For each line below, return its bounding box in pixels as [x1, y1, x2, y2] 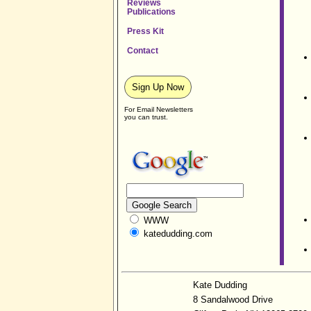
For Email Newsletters [124, 106, 193, 113]
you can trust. [124, 113, 168, 121]
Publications [127, 7, 176, 16]
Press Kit [127, 26, 165, 35]
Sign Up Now [131, 82, 184, 92]
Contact [127, 46, 159, 55]
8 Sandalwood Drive [193, 294, 273, 305]
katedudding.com [140, 228, 212, 239]
